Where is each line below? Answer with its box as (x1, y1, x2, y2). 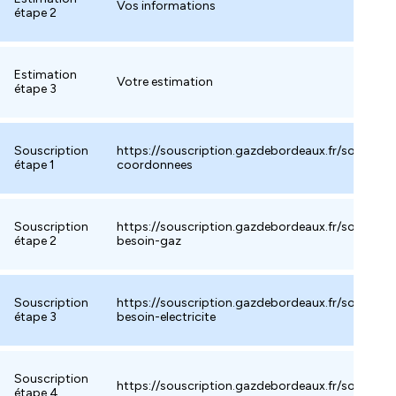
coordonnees (117, 157, 193, 172)
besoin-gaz (117, 233, 181, 248)
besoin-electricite (117, 309, 216, 324)
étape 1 (14, 157, 55, 172)
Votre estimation (117, 74, 213, 89)
